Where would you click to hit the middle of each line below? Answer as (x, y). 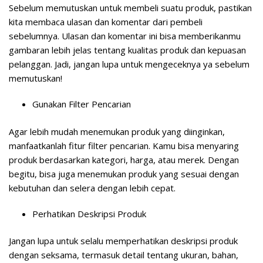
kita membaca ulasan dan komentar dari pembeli (106, 22)
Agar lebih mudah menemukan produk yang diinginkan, (117, 131)
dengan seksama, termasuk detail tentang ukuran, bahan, (124, 255)
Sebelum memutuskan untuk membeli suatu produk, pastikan (130, 8)
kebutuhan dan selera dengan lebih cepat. (92, 188)
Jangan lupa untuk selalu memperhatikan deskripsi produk (123, 241)
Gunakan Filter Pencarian (82, 104)
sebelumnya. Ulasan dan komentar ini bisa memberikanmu (125, 36)
